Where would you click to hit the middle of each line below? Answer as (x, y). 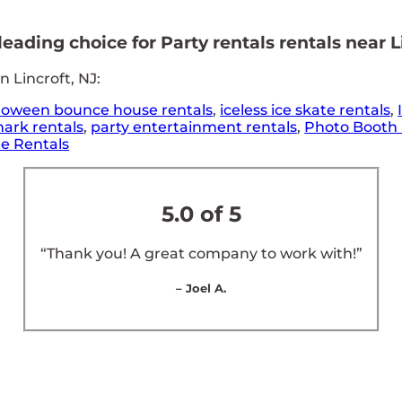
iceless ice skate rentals (306, 109)
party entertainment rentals (194, 127)
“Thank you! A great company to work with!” (201, 253)
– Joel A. (201, 288)
